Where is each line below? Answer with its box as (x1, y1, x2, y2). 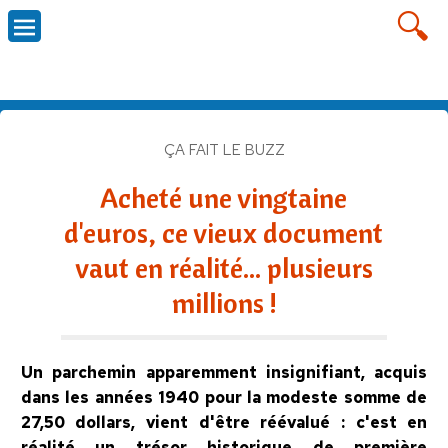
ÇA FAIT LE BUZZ (163, 139, 285, 160)
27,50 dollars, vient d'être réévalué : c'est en (20, 411, 428, 433)
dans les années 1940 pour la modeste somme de (20, 386, 428, 408)
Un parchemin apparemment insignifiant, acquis (20, 361, 428, 383)
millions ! (171, 284, 276, 320)
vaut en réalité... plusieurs (74, 249, 373, 285)
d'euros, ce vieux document (64, 214, 384, 250)
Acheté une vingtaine (100, 179, 348, 215)
